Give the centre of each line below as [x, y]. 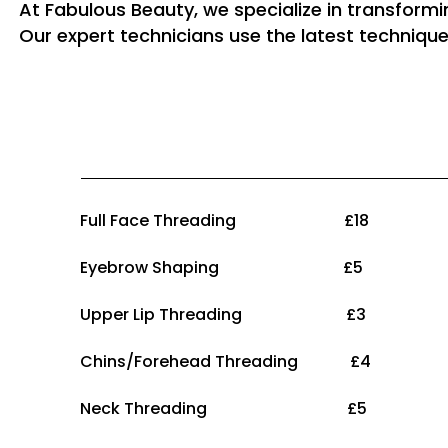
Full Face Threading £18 [224, 220]
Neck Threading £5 [223, 408]
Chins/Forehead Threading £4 [225, 361]
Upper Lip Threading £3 [223, 314]
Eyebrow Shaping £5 [221, 267]
